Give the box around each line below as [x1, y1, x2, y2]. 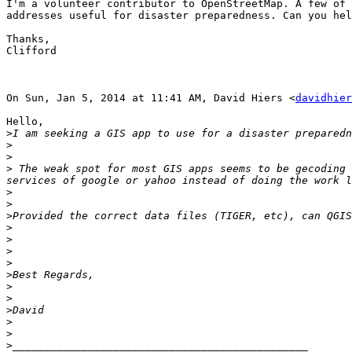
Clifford [6, 45, 57, 57]
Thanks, [6, 33, 50, 46]
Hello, [6, 115, 44, 128]
